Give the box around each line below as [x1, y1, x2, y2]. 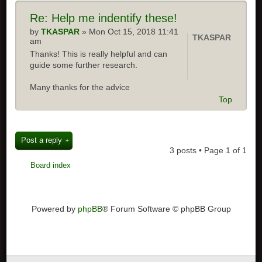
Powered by [31, 204, 78, 213]
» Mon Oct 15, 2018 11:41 [80, 26, 179, 36]
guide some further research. [30, 60, 138, 70]
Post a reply [21, 136, 63, 144]
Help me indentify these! [48, 11, 178, 25]
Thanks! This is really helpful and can [30, 49, 168, 58]
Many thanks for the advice [30, 82, 130, 92]
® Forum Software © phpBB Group [102, 204, 231, 213]
